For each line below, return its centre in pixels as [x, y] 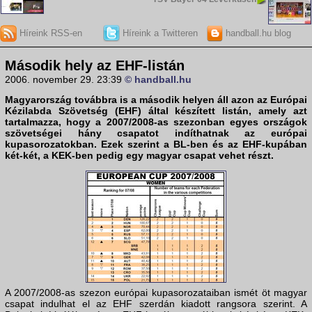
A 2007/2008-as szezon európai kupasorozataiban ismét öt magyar [156, 293]
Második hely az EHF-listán [95, 66]
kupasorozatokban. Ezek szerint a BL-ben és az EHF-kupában [156, 145]
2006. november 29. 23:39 [65, 80]
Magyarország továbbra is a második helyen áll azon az [138, 100]
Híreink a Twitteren [158, 33]
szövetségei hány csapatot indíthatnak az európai [156, 133]
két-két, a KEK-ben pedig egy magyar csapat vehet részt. [139, 156]
